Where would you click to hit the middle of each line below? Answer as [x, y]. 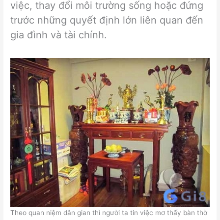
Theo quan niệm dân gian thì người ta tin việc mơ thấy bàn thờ [109, 212]
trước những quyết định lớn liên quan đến [107, 20]
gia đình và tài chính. [62, 35]
